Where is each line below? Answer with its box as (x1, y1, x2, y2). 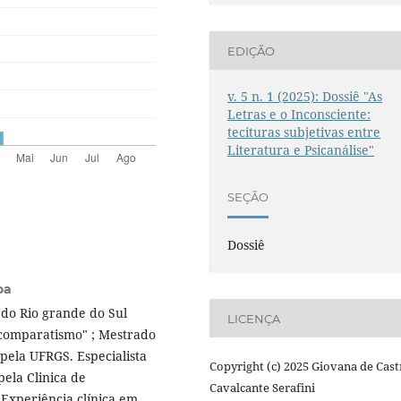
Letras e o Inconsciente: (227, 106, 371, 124)
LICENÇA (227, 311, 281, 326)
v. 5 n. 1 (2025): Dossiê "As (227, 88, 383, 106)
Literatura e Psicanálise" (227, 141, 375, 159)
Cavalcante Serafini (209, 380, 315, 397)
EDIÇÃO (227, 43, 276, 58)
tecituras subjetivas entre (227, 124, 381, 141)
